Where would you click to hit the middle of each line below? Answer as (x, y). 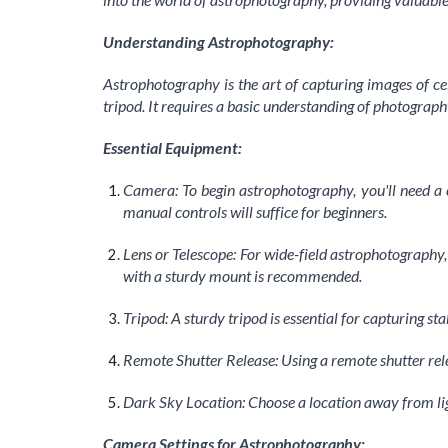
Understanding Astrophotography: (218, 41)
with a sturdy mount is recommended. (242, 275)
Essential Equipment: (172, 147)
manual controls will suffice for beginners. (254, 211)
